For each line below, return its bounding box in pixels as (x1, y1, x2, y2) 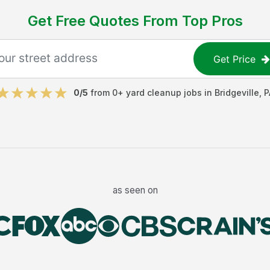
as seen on (112, 184, 158, 196)
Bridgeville (214, 87, 259, 98)
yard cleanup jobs (125, 87, 202, 98)
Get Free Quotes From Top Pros (27, 12, 243, 30)
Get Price (213, 52, 256, 65)
